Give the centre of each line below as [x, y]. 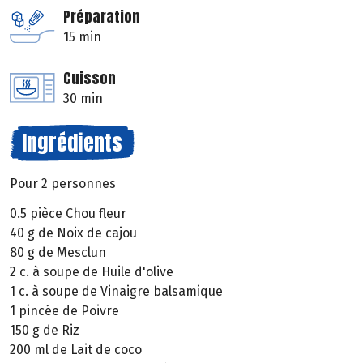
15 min [82, 37]
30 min [83, 99]
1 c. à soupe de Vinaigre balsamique [116, 291]
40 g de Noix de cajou [73, 233]
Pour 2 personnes [63, 184]
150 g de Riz [45, 330]
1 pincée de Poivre [64, 310]
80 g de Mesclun [58, 252]
